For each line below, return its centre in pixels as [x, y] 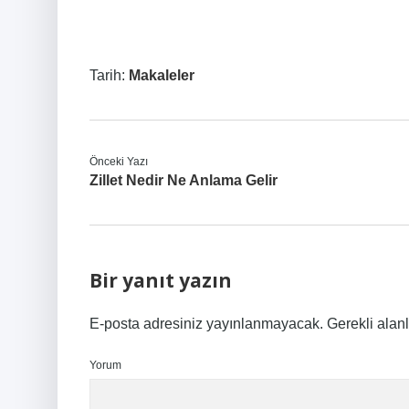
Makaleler [162, 75]
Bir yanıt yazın [161, 280]
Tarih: [109, 75]
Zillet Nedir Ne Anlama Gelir [184, 180]
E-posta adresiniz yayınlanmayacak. [206, 324]
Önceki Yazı [119, 162]
